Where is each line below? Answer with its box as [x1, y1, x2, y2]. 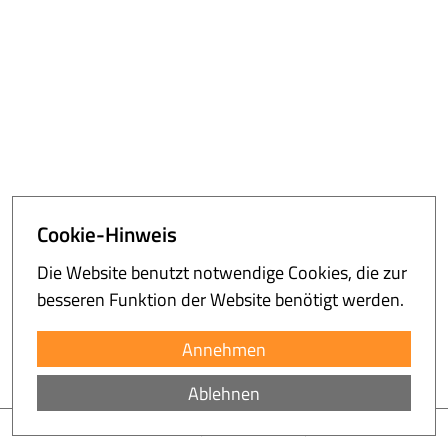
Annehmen [182, 335, 266, 363]
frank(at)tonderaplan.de [205, 417, 346, 438]
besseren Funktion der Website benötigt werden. [37, 286, 404, 313]
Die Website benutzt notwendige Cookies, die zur [37, 259, 407, 286]
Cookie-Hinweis [37, 218, 177, 251]
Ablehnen [188, 379, 260, 407]
